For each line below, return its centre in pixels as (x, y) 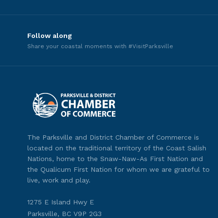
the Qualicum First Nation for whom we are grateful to (118, 169)
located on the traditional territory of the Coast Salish (117, 148)
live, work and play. (59, 180)
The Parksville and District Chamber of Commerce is (113, 137)
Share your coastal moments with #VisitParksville (100, 46)
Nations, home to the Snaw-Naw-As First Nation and (115, 159)
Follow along (50, 36)
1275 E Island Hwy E (61, 202)
